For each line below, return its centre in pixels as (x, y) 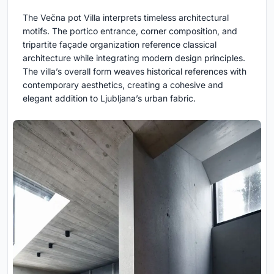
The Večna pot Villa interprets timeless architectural (126, 18)
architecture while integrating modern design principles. (134, 58)
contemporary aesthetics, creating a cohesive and (123, 85)
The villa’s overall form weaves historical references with (135, 72)
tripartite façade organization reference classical (120, 45)
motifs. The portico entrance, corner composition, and (130, 31)
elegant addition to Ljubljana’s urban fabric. (109, 98)
